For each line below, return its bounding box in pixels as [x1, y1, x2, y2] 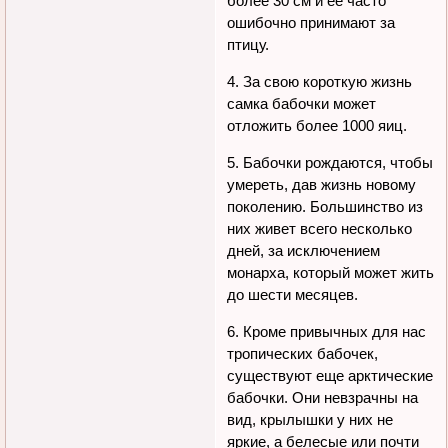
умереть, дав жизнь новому [227, 175, 417, 193]
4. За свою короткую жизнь [227, 72, 413, 90]
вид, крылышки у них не [227, 410, 394, 428]
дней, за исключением [227, 241, 381, 259]
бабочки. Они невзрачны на [227, 388, 419, 406]
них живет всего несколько [227, 219, 413, 237]
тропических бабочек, [227, 344, 379, 362]
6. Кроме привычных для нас [227, 322, 427, 340]
